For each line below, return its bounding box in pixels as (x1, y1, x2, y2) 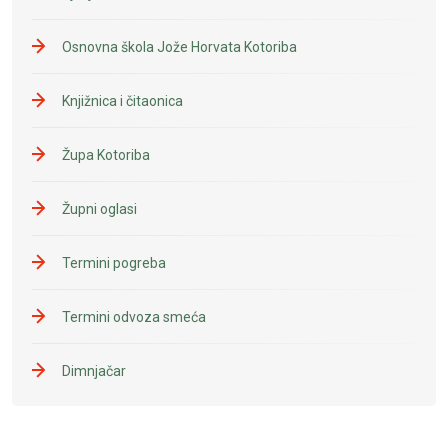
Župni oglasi (62, 200, 137, 217)
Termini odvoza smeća (62, 308, 206, 325)
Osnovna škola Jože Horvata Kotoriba (62, 38, 297, 55)
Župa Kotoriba (62, 146, 150, 163)
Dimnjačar (62, 362, 126, 379)
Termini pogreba (62, 254, 166, 271)
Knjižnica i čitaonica (62, 92, 183, 109)
